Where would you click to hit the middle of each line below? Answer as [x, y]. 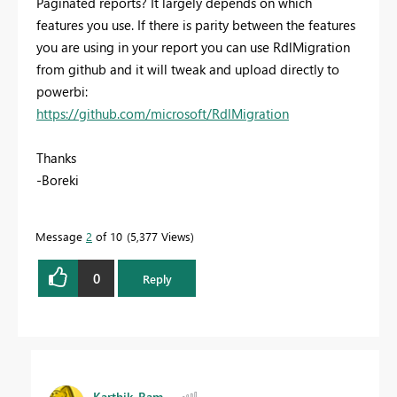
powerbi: [62, 92]
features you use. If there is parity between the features [196, 25]
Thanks [56, 158]
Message [61, 237]
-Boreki [58, 180]
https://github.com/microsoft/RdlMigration [163, 114]
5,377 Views [160, 237]
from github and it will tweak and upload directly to [188, 70]
